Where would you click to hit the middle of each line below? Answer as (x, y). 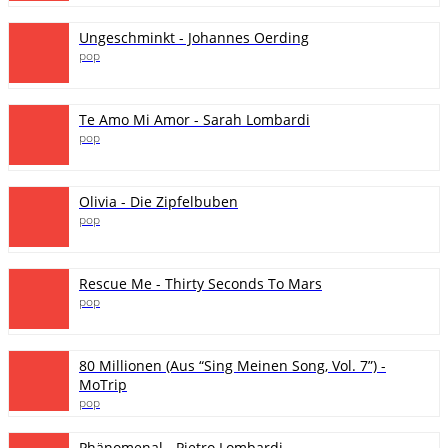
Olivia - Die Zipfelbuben (158, 201)
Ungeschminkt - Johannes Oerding (194, 37)
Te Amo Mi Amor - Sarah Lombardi (194, 119)
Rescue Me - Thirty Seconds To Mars (200, 283)
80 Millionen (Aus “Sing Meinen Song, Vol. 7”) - (232, 365)
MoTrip (103, 384)
